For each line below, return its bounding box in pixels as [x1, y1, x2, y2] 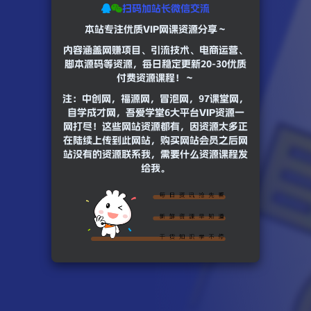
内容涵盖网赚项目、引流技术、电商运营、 [63, 45, 248, 56]
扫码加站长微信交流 [122, 3, 210, 14]
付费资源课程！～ [117, 73, 194, 83]
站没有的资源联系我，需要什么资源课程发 [63, 149, 248, 160]
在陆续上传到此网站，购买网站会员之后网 [63, 135, 248, 146]
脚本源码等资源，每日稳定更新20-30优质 [65, 59, 246, 69]
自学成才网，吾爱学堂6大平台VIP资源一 [67, 108, 244, 118]
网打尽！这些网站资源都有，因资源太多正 [63, 121, 248, 132]
